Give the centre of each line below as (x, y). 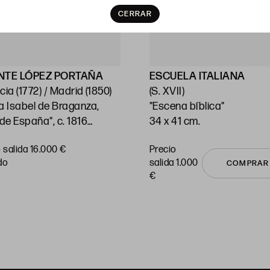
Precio (163, 150)
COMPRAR (247, 164)
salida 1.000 (174, 163)
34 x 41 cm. (175, 122)
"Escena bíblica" (187, 107)
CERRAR (135, 14)
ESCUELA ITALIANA (197, 77)
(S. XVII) (167, 92)
